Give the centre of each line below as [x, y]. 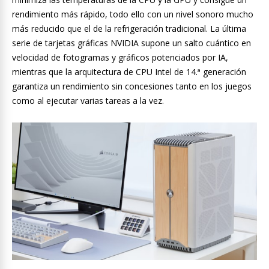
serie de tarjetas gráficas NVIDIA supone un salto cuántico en [131, 43]
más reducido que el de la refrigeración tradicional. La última [129, 28]
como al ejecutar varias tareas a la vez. [88, 100]
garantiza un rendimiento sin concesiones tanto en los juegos [132, 86]
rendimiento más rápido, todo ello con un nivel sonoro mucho [133, 14]
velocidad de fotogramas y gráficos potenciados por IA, [120, 57]
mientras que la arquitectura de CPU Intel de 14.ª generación [129, 71]
